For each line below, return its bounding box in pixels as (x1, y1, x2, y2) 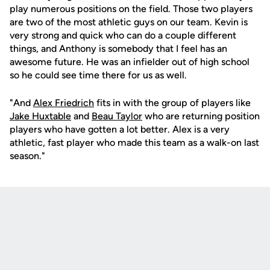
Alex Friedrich (33, 97, 94, 108)
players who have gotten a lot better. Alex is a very (10, 124, 230, 135)
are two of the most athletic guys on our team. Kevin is (10, 16, 248, 28)
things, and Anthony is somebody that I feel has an (10, 43, 227, 54)
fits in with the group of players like (94, 97, 251, 108)
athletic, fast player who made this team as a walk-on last (10, 137, 259, 148)
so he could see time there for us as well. (10, 69, 187, 81)
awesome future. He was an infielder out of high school (10, 56, 250, 67)
